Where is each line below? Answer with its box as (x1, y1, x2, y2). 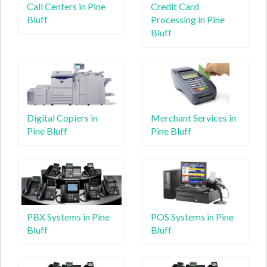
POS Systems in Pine (151, 210, 234, 222)
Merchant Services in (151, 112, 236, 123)
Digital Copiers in (27, 112, 98, 123)
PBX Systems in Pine (27, 210, 110, 222)
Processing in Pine (151, 13, 225, 25)
